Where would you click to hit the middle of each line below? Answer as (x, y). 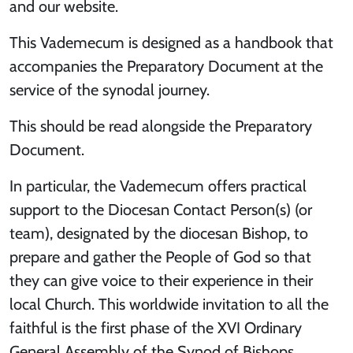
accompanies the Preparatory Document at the (166, 67)
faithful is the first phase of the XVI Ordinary (156, 328)
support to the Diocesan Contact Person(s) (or (161, 210)
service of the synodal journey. (110, 90)
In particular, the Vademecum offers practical (158, 186)
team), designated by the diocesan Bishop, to (159, 234)
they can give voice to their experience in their (161, 281)
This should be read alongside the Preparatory (161, 126)
